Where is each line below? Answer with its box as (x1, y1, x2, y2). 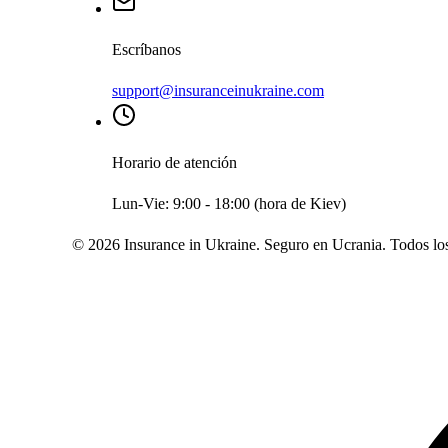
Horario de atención (112, 154, 237, 172)
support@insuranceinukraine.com (112, 82, 324, 100)
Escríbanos (112, 41, 181, 59)
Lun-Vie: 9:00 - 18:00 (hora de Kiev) (112, 195, 346, 213)
